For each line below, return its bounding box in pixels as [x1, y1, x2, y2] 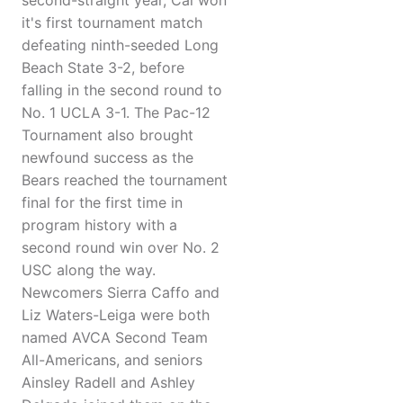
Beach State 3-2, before [22, 58, 184, 77]
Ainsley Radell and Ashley [22, 373, 195, 392]
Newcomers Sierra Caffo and [22, 283, 219, 302]
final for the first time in [22, 193, 183, 212]
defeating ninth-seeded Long [22, 36, 219, 55]
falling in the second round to [22, 81, 222, 100]
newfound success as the [22, 148, 193, 167]
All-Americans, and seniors [22, 351, 202, 370]
